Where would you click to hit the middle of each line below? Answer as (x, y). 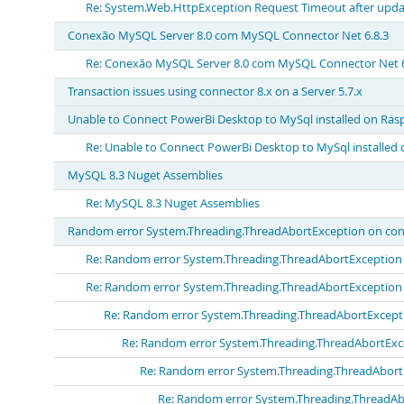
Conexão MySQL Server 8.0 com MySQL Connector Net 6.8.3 (228, 36)
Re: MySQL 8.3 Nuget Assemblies (173, 203)
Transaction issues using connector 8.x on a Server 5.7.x (215, 92)
